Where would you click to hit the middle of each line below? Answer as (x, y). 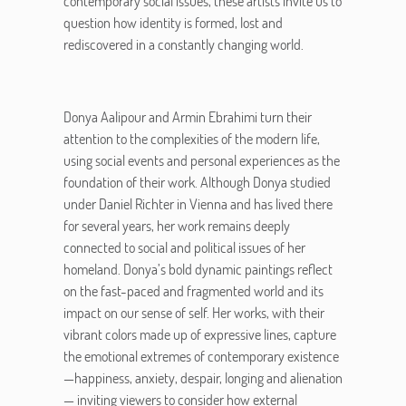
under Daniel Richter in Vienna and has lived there (198, 204)
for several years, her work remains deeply (177, 226)
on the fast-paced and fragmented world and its (193, 291)
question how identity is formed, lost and (173, 23)
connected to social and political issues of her (184, 247)
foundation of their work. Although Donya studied (197, 182)
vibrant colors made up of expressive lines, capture (200, 334)
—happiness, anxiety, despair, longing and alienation (203, 378)
